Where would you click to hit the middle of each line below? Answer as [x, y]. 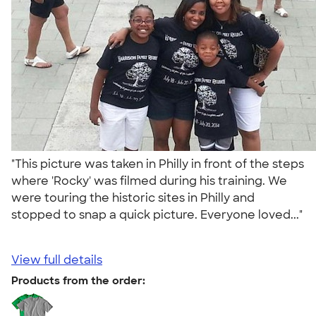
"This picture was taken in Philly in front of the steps [158, 164]
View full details [57, 260]
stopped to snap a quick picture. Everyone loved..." [157, 214]
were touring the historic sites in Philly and [133, 197]
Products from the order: [78, 280]
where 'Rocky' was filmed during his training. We [149, 181]
